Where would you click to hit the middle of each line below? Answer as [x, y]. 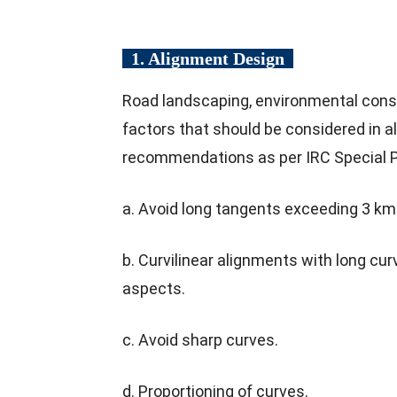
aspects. [154, 288]
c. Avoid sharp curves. [200, 339]
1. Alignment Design [208, 58]
